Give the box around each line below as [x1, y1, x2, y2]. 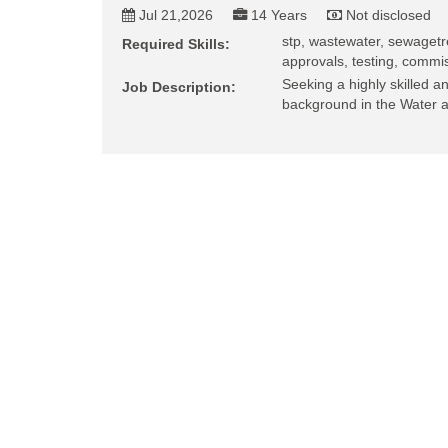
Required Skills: [122, 36, 230, 52]
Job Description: [122, 79, 236, 95]
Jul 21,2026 [139, 7, 213, 23]
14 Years [251, 7, 307, 23]
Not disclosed [346, 7, 431, 23]
